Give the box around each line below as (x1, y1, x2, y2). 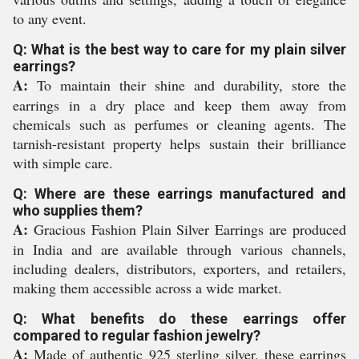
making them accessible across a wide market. (13, 278, 282, 297)
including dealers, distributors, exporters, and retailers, (13, 259, 346, 278)
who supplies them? (13, 202, 143, 219)
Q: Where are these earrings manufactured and (13, 185, 346, 202)
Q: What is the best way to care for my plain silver (13, 41, 346, 58)
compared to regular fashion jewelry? (13, 327, 260, 344)
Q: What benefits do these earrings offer (13, 310, 346, 327)
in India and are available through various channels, (13, 240, 346, 259)
